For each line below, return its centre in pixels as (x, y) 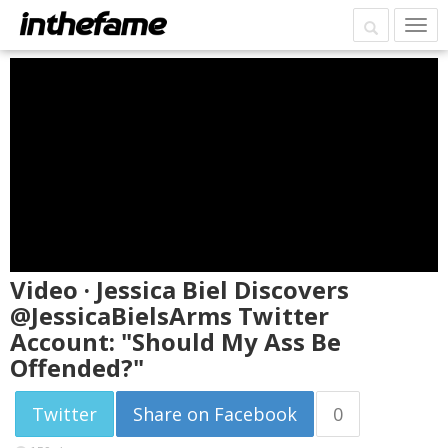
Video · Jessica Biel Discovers (179, 289)
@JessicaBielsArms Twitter (169, 315)
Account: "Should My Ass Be (175, 341)
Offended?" (77, 367)
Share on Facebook (215, 414)
